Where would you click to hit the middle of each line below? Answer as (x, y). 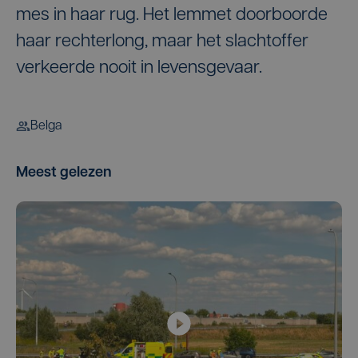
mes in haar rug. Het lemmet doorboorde (172, 16)
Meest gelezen (64, 173)
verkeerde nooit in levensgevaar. (139, 68)
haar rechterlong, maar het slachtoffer (162, 42)
